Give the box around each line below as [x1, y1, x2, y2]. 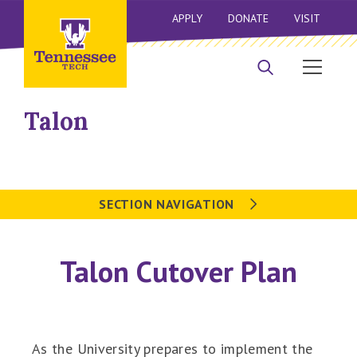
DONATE [227, 11, 269, 26]
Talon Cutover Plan [60, 253, 297, 290]
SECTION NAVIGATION [99, 196, 238, 212]
